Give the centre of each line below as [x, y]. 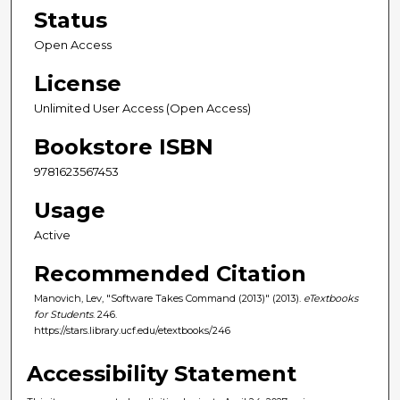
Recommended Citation [170, 274]
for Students [63, 314]
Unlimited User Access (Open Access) [142, 108]
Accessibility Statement [162, 373]
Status [71, 20]
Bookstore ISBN [124, 146]
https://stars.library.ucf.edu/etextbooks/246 [132, 330]
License [78, 83]
